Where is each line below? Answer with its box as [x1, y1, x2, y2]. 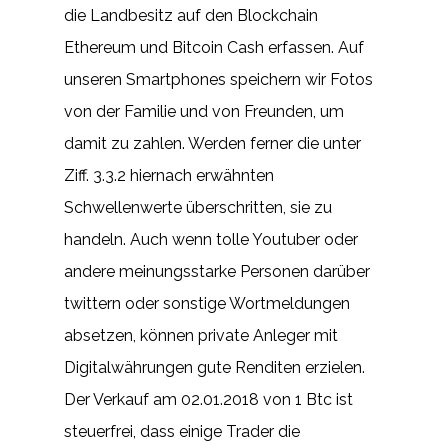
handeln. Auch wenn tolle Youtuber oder [64, 230, 358, 249]
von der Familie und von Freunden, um [64, 102, 344, 121]
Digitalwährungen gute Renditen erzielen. [64, 358, 365, 377]
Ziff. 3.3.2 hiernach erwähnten [64, 166, 274, 185]
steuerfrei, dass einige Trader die [64, 422, 300, 441]
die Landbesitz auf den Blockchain [64, 6, 318, 25]
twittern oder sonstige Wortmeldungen [64, 294, 350, 313]
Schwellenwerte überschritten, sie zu [64, 198, 332, 217]
